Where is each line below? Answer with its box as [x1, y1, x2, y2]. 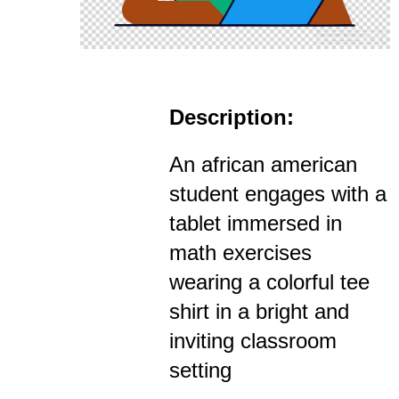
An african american [169, 152, 357, 177]
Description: [169, 105, 294, 130]
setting [169, 358, 232, 383]
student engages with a [169, 182, 387, 207]
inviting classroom [169, 329, 337, 354]
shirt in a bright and [169, 299, 349, 324]
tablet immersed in [169, 211, 342, 236]
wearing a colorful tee [169, 270, 370, 295]
